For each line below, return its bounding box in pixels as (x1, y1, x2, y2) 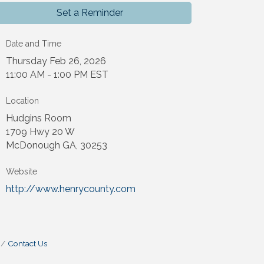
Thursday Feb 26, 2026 (6, 55, 107, 67)
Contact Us (7, 238, 47, 248)
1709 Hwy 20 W (6, 126, 75, 137)
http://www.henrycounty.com (6, 183, 136, 194)
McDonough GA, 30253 (6, 139, 108, 151)
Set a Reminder (57, 6, 124, 18)
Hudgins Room (6, 112, 72, 124)
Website (6, 166, 38, 176)
